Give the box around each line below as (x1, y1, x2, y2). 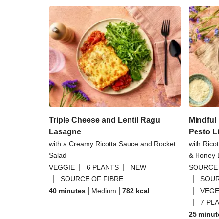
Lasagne (49, 128, 81, 136)
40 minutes (49, 187, 86, 195)
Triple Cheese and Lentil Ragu (49, 116, 160, 124)
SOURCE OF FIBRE (61, 175, 123, 183)
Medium (91, 187, 116, 195)
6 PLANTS (87, 163, 119, 171)
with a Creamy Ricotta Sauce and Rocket (49, 140, 175, 148)
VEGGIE (49, 163, 75, 171)
